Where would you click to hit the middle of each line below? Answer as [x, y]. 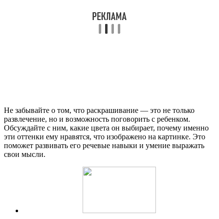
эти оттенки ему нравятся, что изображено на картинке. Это [105, 137]
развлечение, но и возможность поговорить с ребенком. [97, 119]
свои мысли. [25, 154]
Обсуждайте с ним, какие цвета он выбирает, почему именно [106, 128]
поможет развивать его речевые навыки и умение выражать [104, 146]
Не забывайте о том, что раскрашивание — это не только [99, 110]
